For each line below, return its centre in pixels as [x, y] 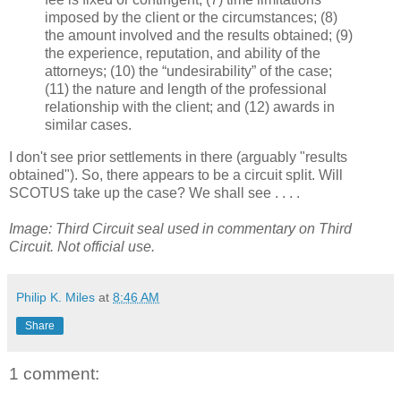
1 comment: [54, 374]
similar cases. [88, 125]
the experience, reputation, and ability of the [183, 54]
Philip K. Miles [55, 298]
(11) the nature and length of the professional [186, 90]
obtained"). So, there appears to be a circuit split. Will [176, 175]
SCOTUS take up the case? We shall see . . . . [154, 193]
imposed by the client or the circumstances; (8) [191, 18]
